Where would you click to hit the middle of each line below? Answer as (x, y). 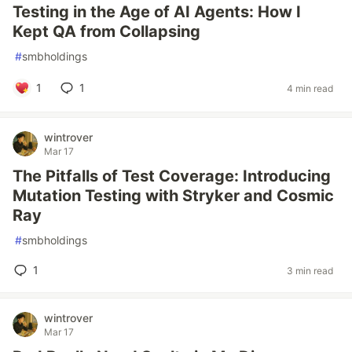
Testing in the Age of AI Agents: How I (157, 12)
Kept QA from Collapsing (106, 31)
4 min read (310, 88)
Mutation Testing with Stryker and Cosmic (173, 196)
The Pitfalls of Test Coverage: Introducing (172, 176)
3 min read (310, 270)
